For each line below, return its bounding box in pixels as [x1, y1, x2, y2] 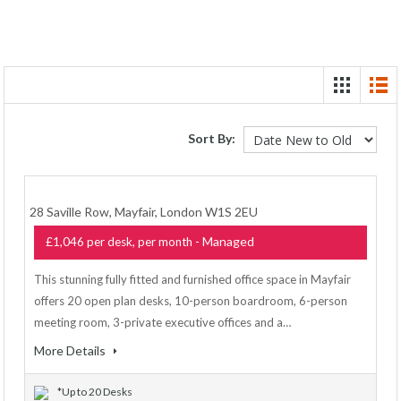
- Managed [192, 234, 254, 249]
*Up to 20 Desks [57, 385, 132, 398]
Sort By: [188, 130, 235, 146]
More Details [34, 343, 108, 358]
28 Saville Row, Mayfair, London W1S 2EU [30, 204, 258, 219]
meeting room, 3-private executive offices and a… [34, 315, 291, 329]
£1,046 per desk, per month [46, 235, 192, 249]
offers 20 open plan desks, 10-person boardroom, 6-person [34, 294, 347, 308]
